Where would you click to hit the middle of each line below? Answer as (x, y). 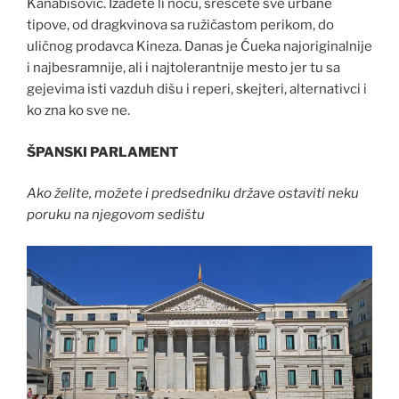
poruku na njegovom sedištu (116, 215)
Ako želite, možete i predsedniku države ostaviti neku (193, 194)
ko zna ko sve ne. (78, 111)
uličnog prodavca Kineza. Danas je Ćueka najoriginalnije (199, 47)
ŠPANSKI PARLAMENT (102, 152)
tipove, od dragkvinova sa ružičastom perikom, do (180, 25)
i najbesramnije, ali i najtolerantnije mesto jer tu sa (183, 68)
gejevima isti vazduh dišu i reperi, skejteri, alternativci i (197, 90)
